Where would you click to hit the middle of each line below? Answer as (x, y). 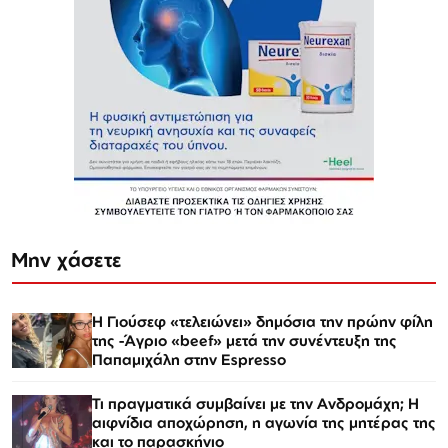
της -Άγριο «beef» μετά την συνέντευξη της (244, 340)
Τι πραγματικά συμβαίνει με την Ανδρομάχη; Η (255, 403)
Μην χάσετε (67, 259)
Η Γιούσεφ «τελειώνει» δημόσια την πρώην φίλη (262, 321)
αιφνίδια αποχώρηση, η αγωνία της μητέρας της (264, 422)
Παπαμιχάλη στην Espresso (189, 359)
